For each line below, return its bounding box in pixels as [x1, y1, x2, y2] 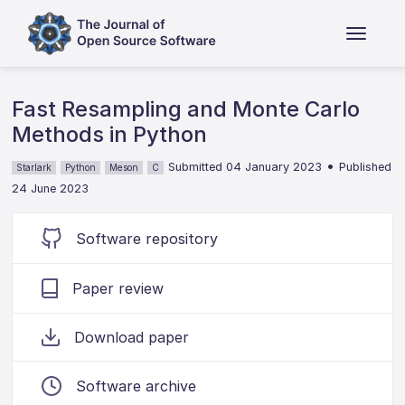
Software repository [76, 229, 219, 248]
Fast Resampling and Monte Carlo [12, 96, 361, 122]
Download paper [74, 328, 190, 346]
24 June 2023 [12, 182, 89, 195]
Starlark [16, 162, 52, 173]
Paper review [72, 279, 165, 297]
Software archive [76, 377, 197, 395]
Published [339, 160, 392, 174]
